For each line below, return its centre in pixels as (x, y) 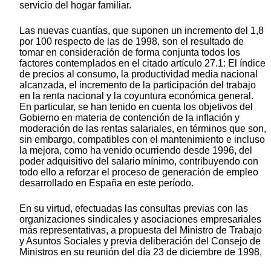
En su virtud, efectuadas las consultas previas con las (134, 209)
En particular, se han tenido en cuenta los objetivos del (136, 107)
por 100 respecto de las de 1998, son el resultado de (132, 42)
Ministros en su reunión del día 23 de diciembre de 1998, (141, 252)
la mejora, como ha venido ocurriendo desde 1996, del (136, 151)
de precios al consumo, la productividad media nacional (139, 74)
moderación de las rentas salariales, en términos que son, (143, 129)
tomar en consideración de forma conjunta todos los (130, 53)
